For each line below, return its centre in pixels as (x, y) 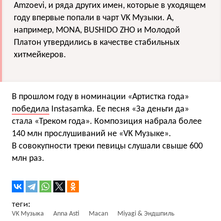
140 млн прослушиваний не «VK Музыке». (92, 134)
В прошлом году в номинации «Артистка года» (100, 97)
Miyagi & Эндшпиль (146, 214)
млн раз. (28, 158)
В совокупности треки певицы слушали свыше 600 (107, 146)
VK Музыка (28, 214)
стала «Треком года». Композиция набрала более (107, 121)
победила (31, 109)
